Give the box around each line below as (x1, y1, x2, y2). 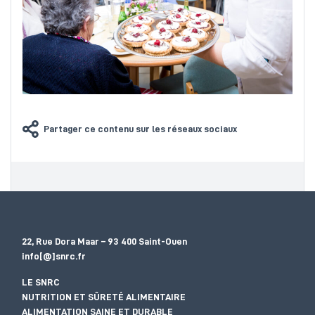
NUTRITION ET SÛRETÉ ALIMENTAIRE (22, 291, 186, 302)
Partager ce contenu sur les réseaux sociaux (44, 124, 237, 134)
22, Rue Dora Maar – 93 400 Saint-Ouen (22, 236, 187, 246)
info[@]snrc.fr (22, 250, 86, 261)
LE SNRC (22, 276, 60, 287)
